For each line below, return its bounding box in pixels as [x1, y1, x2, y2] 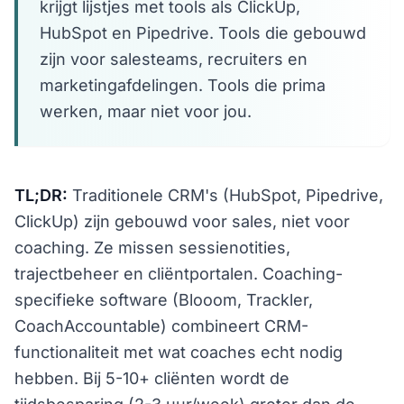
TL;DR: [14, 185, 68, 205]
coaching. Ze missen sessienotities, [14, 237, 290, 257]
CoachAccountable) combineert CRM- [14, 316, 308, 335]
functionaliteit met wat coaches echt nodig [14, 342, 343, 362]
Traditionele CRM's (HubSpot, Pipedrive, [68, 185, 383, 205]
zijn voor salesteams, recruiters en [40, 49, 308, 69]
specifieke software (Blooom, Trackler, [14, 289, 313, 309]
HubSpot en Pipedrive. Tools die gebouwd [40, 23, 366, 42]
